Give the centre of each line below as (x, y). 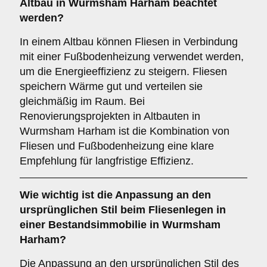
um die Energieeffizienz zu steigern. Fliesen (123, 72)
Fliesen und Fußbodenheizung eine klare (117, 146)
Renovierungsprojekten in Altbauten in (110, 116)
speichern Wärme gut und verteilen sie (111, 86)
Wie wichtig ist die (67, 195)
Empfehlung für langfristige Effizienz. (107, 161)
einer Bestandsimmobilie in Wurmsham (120, 225)
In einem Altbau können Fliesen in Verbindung (129, 42)
